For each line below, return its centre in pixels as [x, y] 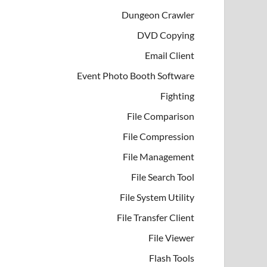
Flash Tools [172, 257]
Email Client [170, 55]
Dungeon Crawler [158, 14]
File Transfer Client [156, 217]
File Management [159, 156]
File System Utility [157, 197]
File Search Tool [163, 176]
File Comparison [161, 116]
